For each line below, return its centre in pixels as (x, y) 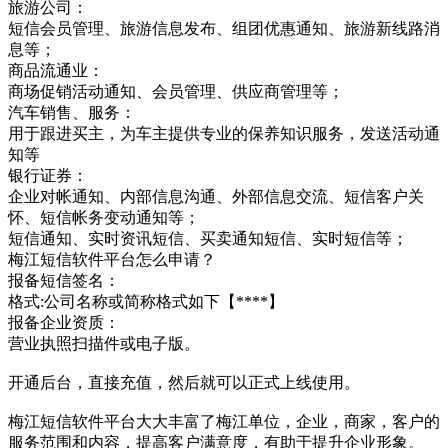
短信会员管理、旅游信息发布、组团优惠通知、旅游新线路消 (224, 28)
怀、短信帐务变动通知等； (104, 217)
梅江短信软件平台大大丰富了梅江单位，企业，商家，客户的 (224, 421)
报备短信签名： (64, 280)
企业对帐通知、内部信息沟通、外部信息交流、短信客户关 (216, 196)
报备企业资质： (64, 322)
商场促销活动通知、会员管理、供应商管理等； (176, 91)
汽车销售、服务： (72, 112)
